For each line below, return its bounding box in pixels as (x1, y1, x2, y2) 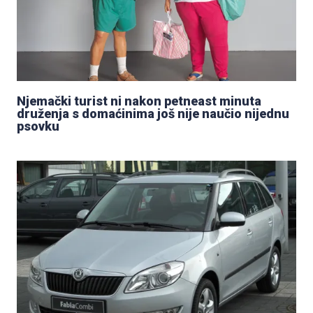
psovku (17, 118, 59, 133)
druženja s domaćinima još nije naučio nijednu (17, 105, 289, 121)
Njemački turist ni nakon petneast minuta (17, 93, 261, 108)
